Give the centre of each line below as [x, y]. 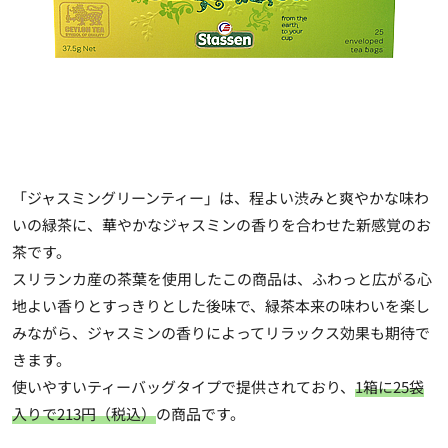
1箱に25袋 [389, 386]
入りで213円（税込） [84, 413]
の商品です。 [200, 413]
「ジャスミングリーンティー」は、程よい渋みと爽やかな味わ [220, 197]
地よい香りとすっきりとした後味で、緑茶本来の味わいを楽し [221, 305]
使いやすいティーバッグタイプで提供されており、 [183, 386]
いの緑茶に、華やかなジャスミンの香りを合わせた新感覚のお [221, 224]
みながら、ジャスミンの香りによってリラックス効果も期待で [221, 332]
